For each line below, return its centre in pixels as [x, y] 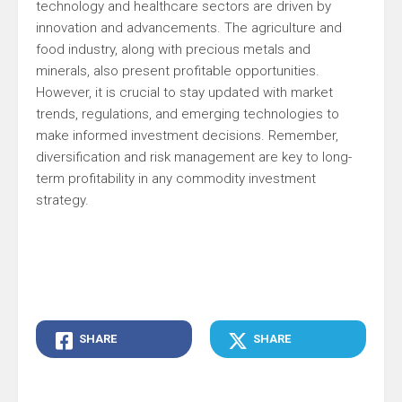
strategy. [62, 200]
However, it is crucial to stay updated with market [184, 92]
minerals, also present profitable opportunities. [178, 71]
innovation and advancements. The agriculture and [189, 28]
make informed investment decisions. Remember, [187, 135]
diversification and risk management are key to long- [194, 157]
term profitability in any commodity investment [176, 179]
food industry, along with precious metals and [173, 49]
